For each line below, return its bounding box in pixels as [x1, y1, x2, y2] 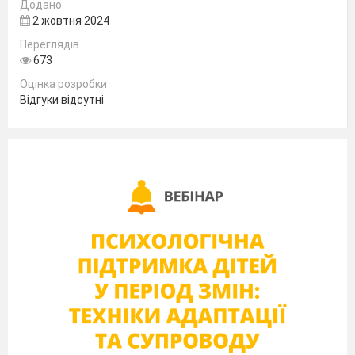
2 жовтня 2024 [30, 14, 109, 27]
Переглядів [20, 38, 79, 51]
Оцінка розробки [20, 78, 107, 90]
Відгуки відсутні [20, 94, 104, 106]
